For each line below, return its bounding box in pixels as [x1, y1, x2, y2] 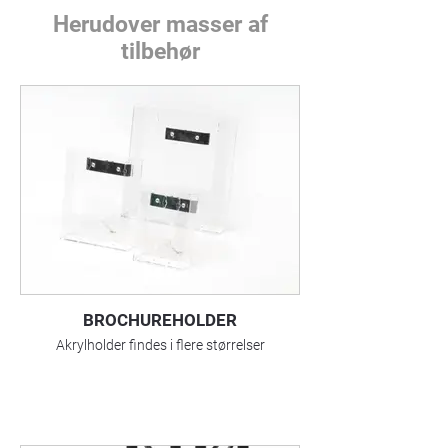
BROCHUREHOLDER [83, 310, 237, 330]
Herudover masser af [52, 11, 268, 38]
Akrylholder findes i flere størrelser [55, 337, 265, 353]
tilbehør [120, 38, 200, 65]
